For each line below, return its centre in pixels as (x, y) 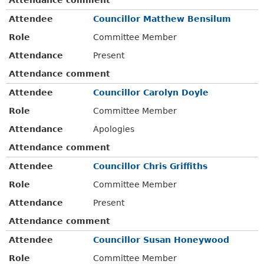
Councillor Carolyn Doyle (151, 92)
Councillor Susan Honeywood (161, 240)
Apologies (114, 129)
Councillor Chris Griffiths (151, 166)
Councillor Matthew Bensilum (162, 19)
